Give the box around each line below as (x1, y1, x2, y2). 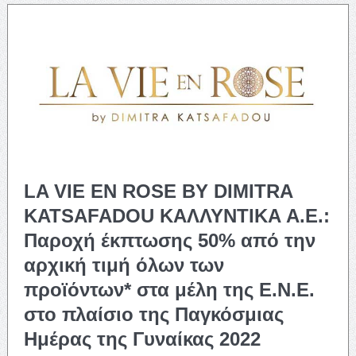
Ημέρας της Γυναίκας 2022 (23, 327, 261, 350)
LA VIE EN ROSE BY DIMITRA (23, 180, 292, 202)
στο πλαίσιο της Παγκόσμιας (23, 303, 284, 325)
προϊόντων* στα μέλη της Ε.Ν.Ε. (23, 278, 315, 300)
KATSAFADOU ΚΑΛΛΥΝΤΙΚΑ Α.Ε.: (23, 204, 330, 226)
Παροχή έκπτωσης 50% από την (23, 229, 315, 251)
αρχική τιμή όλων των (23, 253, 224, 276)
